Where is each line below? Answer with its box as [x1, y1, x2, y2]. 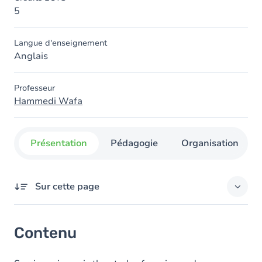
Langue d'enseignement [14, 37, 107, 49]
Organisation [181, 137, 239, 150]
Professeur [14, 82, 55, 94]
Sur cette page [35, 180, 99, 193]
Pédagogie [111, 137, 158, 150]
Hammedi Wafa [14, 95, 82, 108]
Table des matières [30, 233, 113, 246]
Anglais [14, 50, 48, 63]
